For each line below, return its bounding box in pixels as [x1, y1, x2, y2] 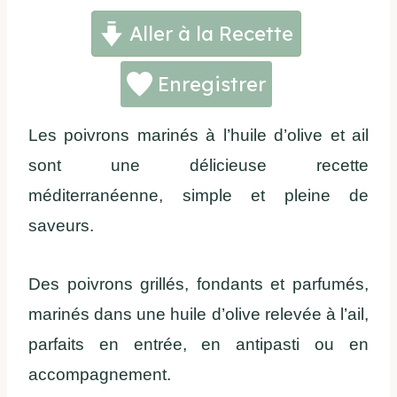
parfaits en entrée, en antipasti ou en [28, 335, 369, 354]
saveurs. [28, 216, 94, 236]
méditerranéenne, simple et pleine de [28, 186, 369, 206]
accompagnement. [28, 365, 171, 385]
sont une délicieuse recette [28, 156, 369, 175]
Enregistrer [152, 72, 266, 97]
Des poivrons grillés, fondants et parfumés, [28, 275, 369, 294]
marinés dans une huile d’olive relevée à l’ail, [28, 305, 369, 324]
